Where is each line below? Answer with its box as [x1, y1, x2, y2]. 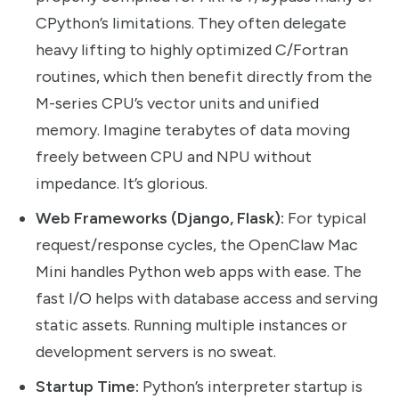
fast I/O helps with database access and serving [36, 289, 378, 309]
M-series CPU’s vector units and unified [36, 94, 319, 114]
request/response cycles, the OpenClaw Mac [36, 235, 358, 256]
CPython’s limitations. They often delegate [36, 13, 346, 34]
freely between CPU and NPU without [36, 147, 312, 167]
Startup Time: [36, 377, 139, 397]
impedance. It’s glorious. [36, 174, 208, 194]
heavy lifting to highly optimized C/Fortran [36, 40, 348, 61]
